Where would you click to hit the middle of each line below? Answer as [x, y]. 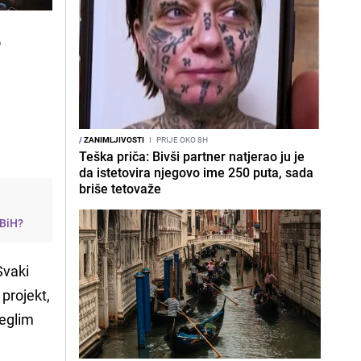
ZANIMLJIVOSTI [113, 139]
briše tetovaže [120, 189]
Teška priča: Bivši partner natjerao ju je [192, 156]
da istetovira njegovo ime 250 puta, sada [196, 172]
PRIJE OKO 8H [181, 139]
